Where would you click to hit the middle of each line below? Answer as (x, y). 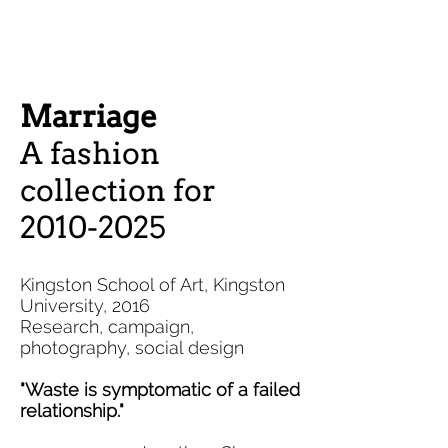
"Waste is (61, 389)
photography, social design (132, 347)
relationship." (72, 410)
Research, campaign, (107, 326)
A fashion (90, 153)
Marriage (88, 116)
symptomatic (156, 389)
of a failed (255, 389)
